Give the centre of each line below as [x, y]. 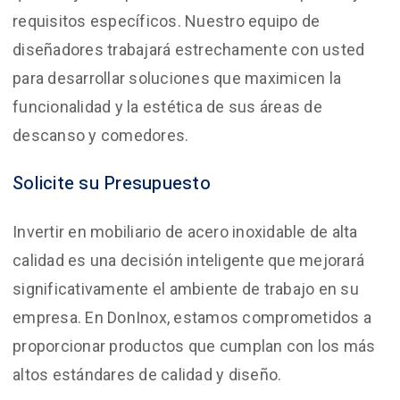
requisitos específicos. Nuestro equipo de [167, 21]
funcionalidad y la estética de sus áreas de [167, 107]
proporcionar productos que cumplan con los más [194, 346]
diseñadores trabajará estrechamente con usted [189, 50]
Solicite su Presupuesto [112, 183]
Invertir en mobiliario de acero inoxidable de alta [185, 232]
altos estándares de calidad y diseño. [147, 375]
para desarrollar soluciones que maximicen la [177, 78]
